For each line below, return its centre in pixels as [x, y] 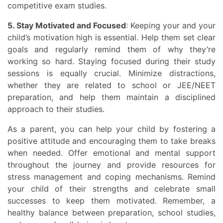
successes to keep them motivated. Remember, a [111, 201]
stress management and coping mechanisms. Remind [111, 177]
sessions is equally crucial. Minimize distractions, [111, 73]
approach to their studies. [56, 109]
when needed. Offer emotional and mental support [111, 153]
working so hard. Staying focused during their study [111, 61]
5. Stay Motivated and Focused [70, 26]
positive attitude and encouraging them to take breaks [111, 141]
